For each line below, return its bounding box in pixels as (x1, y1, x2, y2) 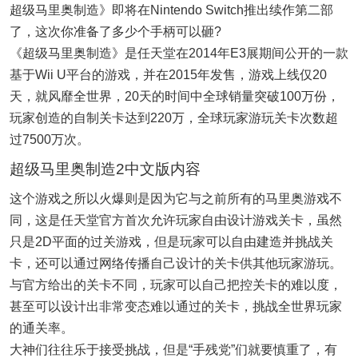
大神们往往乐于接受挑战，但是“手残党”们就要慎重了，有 (10, 343, 337, 356)
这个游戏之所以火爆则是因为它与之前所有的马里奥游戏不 (10, 192, 342, 205)
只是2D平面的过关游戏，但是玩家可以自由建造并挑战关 (10, 235, 333, 249)
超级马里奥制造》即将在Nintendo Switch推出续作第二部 (10, 3, 333, 17)
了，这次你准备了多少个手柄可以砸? (10, 25, 221, 38)
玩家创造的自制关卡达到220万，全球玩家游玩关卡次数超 (10, 111, 338, 125)
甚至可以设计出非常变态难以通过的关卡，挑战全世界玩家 (10, 300, 342, 313)
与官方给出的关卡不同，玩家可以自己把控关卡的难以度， (10, 278, 342, 292)
